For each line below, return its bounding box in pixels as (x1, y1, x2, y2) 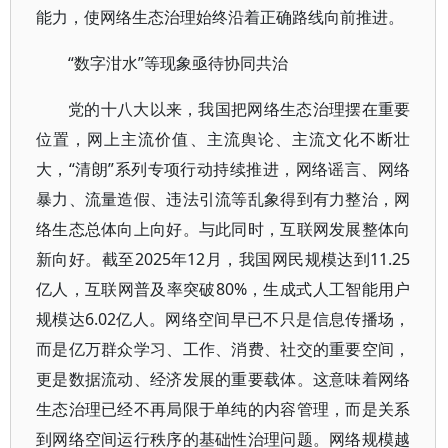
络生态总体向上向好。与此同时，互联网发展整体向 (36, 218, 411, 240)
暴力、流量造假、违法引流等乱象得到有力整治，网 (36, 188, 411, 210)
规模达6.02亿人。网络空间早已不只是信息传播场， (36, 308, 411, 330)
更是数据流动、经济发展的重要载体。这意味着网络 (36, 368, 411, 390)
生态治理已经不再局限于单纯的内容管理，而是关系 (36, 398, 411, 420)
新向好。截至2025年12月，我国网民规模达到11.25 (36, 248, 411, 270)
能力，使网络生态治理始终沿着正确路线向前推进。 (36, 6, 404, 28)
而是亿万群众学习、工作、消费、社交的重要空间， (36, 338, 411, 360)
